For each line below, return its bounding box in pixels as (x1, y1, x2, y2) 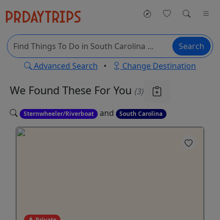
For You (94, 82, 135, 97)
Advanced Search (32, 60, 98, 71)
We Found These (10, 82, 94, 97)
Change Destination (120, 60, 196, 71)
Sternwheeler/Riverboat (23, 110, 94, 118)
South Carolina (119, 110, 163, 118)
